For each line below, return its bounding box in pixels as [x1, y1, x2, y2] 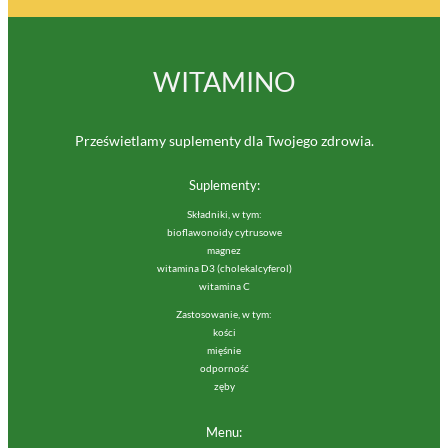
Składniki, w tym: [186, 209, 262, 221]
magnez [207, 245, 241, 257]
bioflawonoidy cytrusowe [166, 227, 282, 239]
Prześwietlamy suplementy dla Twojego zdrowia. [74, 132, 374, 149]
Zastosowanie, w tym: [176, 309, 272, 321]
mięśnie [207, 345, 241, 357]
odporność [199, 363, 249, 375]
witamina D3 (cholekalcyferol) [156, 263, 292, 275]
